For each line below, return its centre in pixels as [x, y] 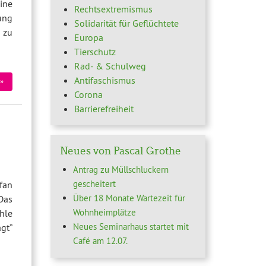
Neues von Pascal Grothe [120, 151]
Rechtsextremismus [113, 9]
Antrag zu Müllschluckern [121, 170]
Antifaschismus [104, 80]
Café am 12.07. [101, 241]
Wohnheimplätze [105, 213]
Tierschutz [95, 51]
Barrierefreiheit [104, 108]
